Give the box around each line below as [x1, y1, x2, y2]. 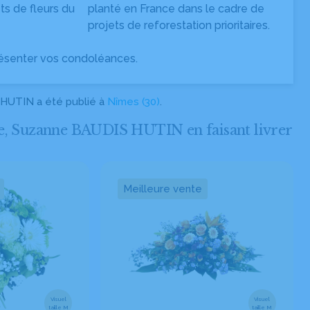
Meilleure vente [123, 183, 203, 195]
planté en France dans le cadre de [87, 2, 264, 15]
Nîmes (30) [107, 95, 160, 108]
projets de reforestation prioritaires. [87, 19, 270, 32]
